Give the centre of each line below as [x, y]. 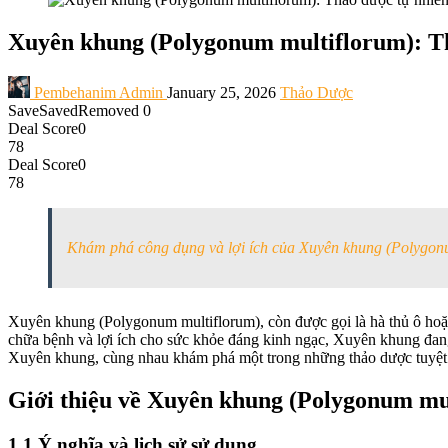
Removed [108, 110]
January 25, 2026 [221, 92]
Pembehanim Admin [98, 92]
